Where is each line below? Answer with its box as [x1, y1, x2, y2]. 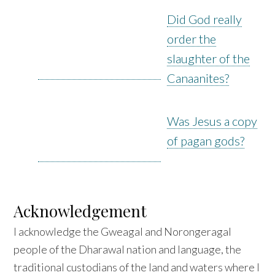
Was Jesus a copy [167, 113, 258, 128]
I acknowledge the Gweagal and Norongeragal [14, 225, 232, 239]
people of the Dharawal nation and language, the [14, 242, 242, 257]
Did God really [167, 11, 242, 26]
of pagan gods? [167, 133, 245, 148]
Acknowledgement [14, 200, 147, 222]
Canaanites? [167, 70, 230, 85]
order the [167, 31, 217, 46]
